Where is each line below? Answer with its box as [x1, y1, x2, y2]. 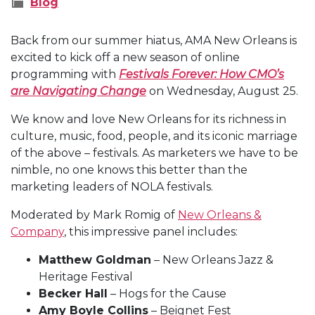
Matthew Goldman [39, 252, 151, 266]
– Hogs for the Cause [108, 286, 226, 300]
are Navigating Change [11, 84, 146, 98]
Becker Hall [39, 286, 108, 300]
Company [11, 224, 64, 238]
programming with [11, 67, 119, 81]
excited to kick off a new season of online [11, 50, 240, 64]
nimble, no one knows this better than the [11, 162, 247, 176]
